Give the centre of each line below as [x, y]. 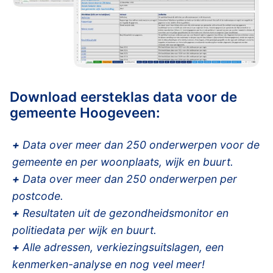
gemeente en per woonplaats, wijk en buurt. [123, 162]
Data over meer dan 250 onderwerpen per [128, 179]
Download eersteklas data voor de [123, 97]
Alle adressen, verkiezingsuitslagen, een [122, 247]
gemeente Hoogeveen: [85, 113]
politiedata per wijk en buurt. [84, 230]
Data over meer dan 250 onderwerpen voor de [140, 145]
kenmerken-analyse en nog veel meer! [108, 264]
